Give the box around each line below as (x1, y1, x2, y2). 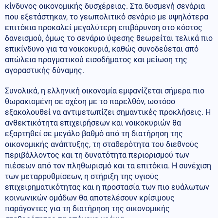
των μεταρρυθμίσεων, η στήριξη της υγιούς (5, 171, 159, 181)
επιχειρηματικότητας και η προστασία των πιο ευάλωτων (5, 182, 209, 192)
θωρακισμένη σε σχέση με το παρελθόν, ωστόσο (5, 96, 175, 106)
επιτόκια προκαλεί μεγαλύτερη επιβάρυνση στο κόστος (5, 22, 202, 32)
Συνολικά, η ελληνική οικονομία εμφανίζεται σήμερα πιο (5, 86, 204, 95)
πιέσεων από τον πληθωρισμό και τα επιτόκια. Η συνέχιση (5, 161, 211, 170)
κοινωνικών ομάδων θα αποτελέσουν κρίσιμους (5, 193, 175, 202)
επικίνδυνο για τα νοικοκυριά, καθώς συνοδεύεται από (5, 44, 199, 54)
